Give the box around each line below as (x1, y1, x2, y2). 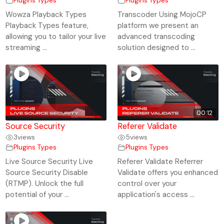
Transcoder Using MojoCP (117, 9, 207, 20)
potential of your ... (5, 189, 69, 200)
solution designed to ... (117, 42, 196, 53)
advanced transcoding (117, 31, 195, 42)
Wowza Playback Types (5, 9, 87, 20)
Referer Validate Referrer (117, 156, 203, 167)
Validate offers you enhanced (117, 167, 218, 178)
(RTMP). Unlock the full (5, 178, 84, 189)
